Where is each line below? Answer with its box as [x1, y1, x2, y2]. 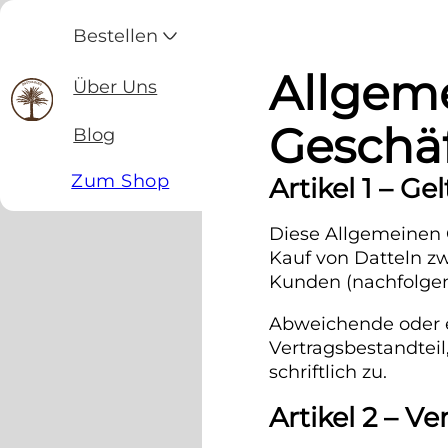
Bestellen [73, 24, 159, 47]
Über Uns [73, 76, 158, 99]
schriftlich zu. [268, 360, 387, 383]
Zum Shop [71, 169, 170, 192]
